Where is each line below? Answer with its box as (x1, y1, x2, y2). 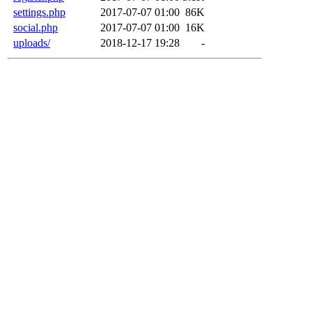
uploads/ (13, 36, 50, 49)
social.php (13, 21, 58, 33)
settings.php (13, 6, 65, 18)
